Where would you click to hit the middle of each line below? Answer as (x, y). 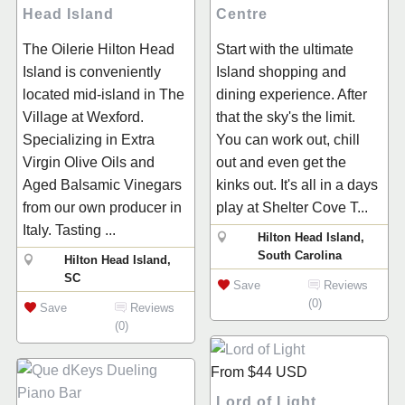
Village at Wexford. (83, 118)
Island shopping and (281, 72)
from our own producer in (102, 208)
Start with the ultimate (285, 50)
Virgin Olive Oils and (89, 163)
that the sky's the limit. (286, 118)
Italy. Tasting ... (69, 231)
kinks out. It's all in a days (297, 185)
